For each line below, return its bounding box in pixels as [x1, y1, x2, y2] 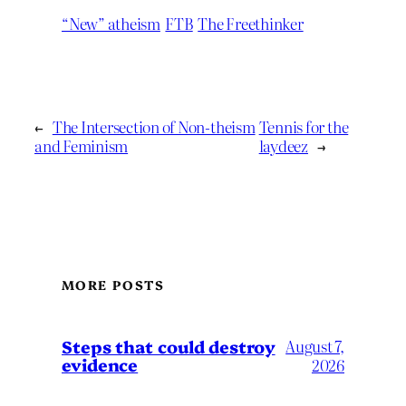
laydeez [258, 133, 308, 157]
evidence [62, 352, 139, 376]
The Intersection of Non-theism [52, 114, 256, 138]
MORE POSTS [62, 275, 164, 294]
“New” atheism [62, 12, 160, 35]
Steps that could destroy [62, 333, 275, 358]
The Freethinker [198, 12, 304, 35]
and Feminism [34, 133, 129, 157]
